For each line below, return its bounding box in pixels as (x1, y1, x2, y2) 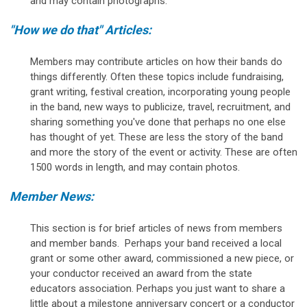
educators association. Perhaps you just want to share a (30, 282, 285, 295)
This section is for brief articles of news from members (30, 221, 282, 234)
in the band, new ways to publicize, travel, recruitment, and (30, 100, 291, 113)
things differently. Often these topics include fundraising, (30, 70, 284, 83)
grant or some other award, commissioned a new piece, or (30, 251, 294, 265)
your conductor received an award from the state (30, 267, 252, 280)
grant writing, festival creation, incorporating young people (30, 85, 291, 98)
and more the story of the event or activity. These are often (30, 145, 297, 158)
